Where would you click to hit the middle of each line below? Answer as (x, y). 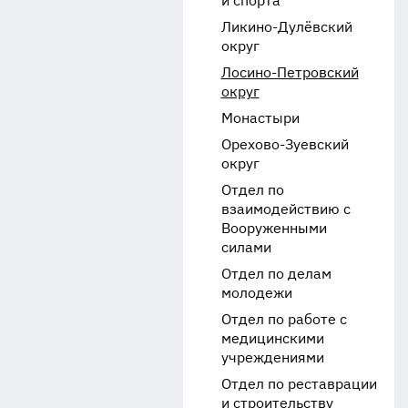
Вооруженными (274, 228)
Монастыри (260, 117)
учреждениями (272, 357)
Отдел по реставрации (299, 383)
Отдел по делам (276, 273)
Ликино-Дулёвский (286, 26)
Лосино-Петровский (290, 72)
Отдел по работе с (284, 319)
